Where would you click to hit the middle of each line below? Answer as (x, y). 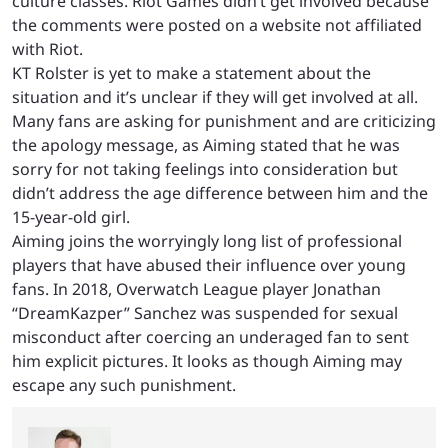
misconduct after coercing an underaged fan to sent (210, 336)
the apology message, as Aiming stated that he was (206, 144)
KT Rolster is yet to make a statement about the (191, 72)
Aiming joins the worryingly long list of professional (207, 240)
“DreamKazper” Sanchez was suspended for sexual (205, 312)
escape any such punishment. (124, 384)
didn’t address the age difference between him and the (220, 192)
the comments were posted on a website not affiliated (217, 24)
